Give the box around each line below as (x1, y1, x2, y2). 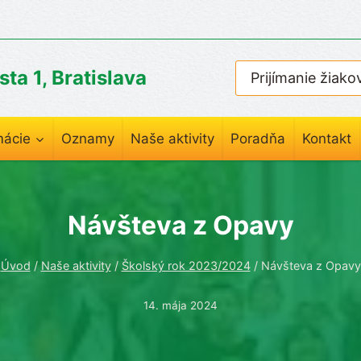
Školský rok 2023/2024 (121, 259, 251, 273)
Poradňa (230, 130, 286, 147)
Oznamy (60, 130, 114, 147)
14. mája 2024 (143, 299, 218, 313)
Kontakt (301, 130, 351, 147)
